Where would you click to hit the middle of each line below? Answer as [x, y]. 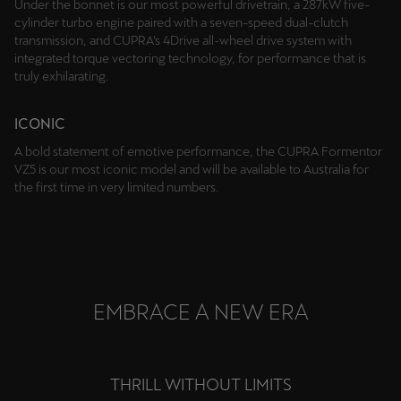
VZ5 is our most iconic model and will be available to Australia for [192, 170]
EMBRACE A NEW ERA [200, 312]
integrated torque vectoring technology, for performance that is [190, 59]
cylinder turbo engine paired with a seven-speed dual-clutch [181, 23]
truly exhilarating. [61, 77]
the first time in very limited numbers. [116, 188]
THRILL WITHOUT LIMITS [200, 385]
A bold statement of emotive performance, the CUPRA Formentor [198, 152]
